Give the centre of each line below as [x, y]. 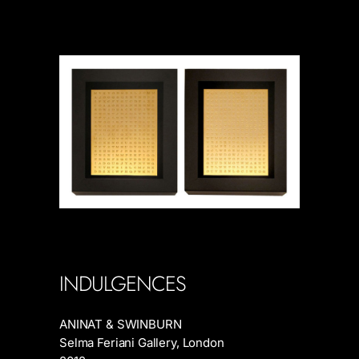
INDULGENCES [123, 284]
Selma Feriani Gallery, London [142, 343]
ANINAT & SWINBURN [121, 325]
